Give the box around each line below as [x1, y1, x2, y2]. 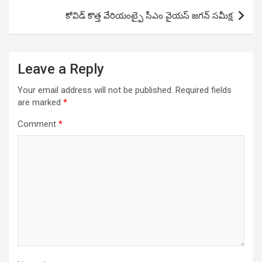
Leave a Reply [18, 61, 104, 78]
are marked [18, 97, 63, 108]
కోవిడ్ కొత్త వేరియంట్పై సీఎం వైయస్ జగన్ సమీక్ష [65, 11, 233, 22]
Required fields [175, 85, 232, 96]
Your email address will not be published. [18, 85, 173, 96]
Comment [18, 119, 58, 130]
